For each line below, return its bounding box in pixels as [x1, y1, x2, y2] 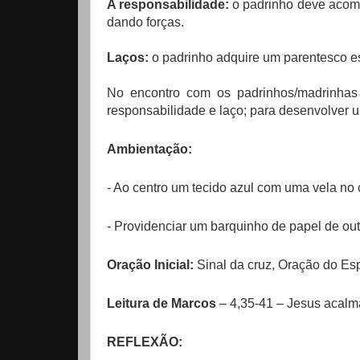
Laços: [107, 50, 149, 64]
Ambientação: [107, 141, 192, 156]
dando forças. [107, 14, 184, 29]
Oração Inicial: [107, 257, 197, 272]
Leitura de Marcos [107, 296, 219, 310]
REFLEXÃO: [107, 334, 182, 349]
